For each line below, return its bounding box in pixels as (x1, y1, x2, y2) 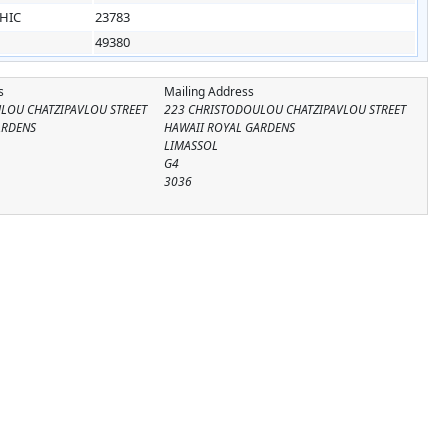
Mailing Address (163, 82, 254, 100)
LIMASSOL (163, 136, 218, 154)
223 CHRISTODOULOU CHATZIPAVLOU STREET (163, 100, 406, 118)
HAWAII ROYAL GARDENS (163, 118, 295, 136)
